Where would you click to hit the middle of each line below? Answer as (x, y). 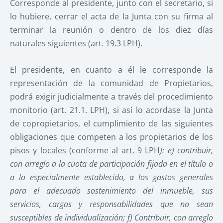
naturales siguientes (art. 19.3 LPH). (76, 44)
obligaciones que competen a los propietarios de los (111, 137)
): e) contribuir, (187, 150)
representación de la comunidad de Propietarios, (111, 83)
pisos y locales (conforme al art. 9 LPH (85, 150)
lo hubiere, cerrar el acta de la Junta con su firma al (111, 17)
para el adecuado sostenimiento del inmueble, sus (111, 190)
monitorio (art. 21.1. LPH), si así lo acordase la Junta (111, 110)
